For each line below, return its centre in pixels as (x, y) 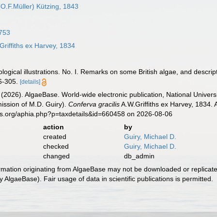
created (54, 137)
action (53, 127)
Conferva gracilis (94, 104)
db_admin (139, 156)
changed (56, 156)
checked (56, 146)
